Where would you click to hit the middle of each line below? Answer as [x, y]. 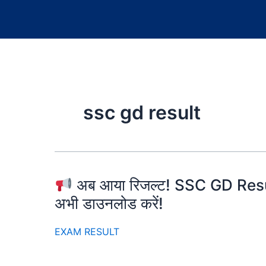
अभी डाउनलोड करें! [109, 203]
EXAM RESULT [87, 232]
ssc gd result [142, 113]
